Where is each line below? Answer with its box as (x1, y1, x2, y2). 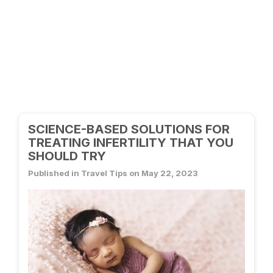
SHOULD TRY (28, 149, 106, 163)
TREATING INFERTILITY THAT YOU (28, 135, 233, 150)
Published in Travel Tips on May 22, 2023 (28, 168, 198, 178)
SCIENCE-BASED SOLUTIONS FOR (28, 122, 230, 136)
